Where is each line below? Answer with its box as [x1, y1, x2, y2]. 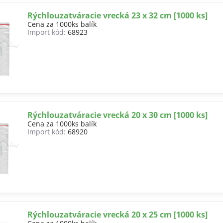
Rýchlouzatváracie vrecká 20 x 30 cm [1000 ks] [27, 110, 208, 120]
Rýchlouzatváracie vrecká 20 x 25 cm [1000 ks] [27, 209, 208, 220]
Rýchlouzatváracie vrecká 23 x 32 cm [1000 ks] [27, 10, 208, 21]
